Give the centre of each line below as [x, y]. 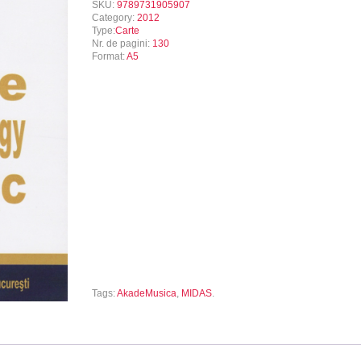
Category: [114, 18]
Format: [109, 56]
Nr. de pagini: [122, 44]
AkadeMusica [146, 293]
